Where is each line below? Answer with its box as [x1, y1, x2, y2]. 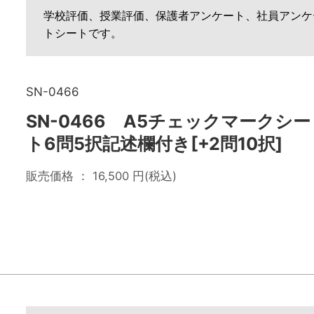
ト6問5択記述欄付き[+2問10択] [26, 133, 282, 154]
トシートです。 [43, 26, 122, 40]
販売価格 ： [26, 169, 93, 183]
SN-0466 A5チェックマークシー [26, 111, 310, 132]
